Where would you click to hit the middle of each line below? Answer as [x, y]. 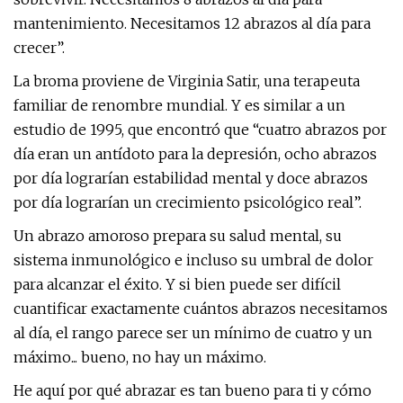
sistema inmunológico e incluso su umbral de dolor [193, 260]
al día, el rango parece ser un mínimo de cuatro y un [193, 333]
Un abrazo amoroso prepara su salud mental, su [178, 236]
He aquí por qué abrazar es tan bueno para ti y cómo [193, 390]
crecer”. [39, 48]
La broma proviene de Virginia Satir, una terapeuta [187, 81]
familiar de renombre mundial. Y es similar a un [179, 105]
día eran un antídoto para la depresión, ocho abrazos [195, 154]
